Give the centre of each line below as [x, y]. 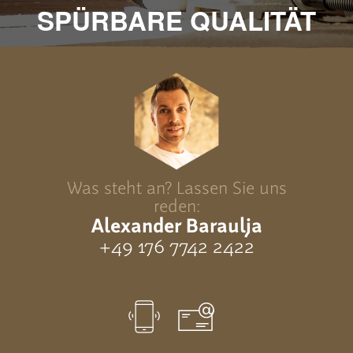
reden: [176, 208]
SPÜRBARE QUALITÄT [176, 20]
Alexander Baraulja [176, 227]
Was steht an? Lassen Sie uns [176, 190]
